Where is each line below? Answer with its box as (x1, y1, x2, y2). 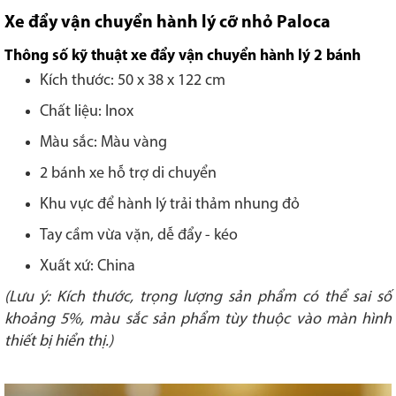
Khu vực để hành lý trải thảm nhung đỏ (40, 196, 300, 214)
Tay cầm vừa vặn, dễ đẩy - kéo (40, 227, 238, 245)
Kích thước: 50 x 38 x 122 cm (40, 72, 225, 90)
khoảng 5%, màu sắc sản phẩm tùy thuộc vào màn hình (4, 311, 392, 329)
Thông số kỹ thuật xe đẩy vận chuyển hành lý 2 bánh (4, 49, 361, 65)
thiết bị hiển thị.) (4, 333, 113, 351)
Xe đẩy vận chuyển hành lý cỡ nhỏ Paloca (4, 14, 331, 33)
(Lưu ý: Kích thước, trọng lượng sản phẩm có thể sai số (4, 289, 392, 307)
